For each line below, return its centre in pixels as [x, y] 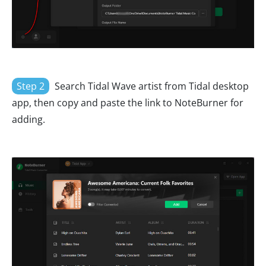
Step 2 [31, 86]
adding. [28, 119]
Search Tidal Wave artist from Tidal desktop [151, 86]
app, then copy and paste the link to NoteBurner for [128, 102]
